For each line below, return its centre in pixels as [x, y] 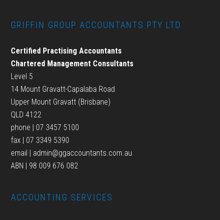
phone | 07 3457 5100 [45, 127]
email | [22, 153]
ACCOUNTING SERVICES [62, 197]
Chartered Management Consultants [72, 64]
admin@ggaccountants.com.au [83, 153]
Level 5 [22, 76]
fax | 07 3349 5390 [40, 140]
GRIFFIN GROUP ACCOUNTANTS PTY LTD [96, 25]
